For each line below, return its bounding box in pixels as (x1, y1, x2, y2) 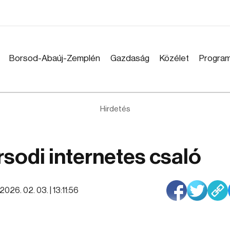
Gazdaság (110, 54, 149, 63)
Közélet (160, 54, 189, 63)
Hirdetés (100, 105, 130, 113)
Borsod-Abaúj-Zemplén (9, 54, 100, 63)
